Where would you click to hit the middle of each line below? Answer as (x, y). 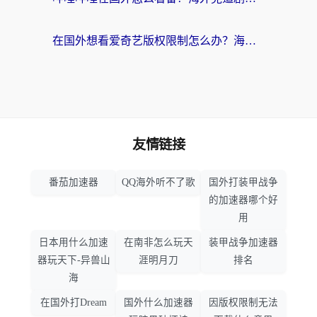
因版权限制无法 (243, 303)
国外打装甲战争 (243, 183)
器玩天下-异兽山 (74, 260)
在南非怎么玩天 (158, 243)
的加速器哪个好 (243, 200)
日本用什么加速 (74, 243)
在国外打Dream (74, 303)
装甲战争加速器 (243, 243)
